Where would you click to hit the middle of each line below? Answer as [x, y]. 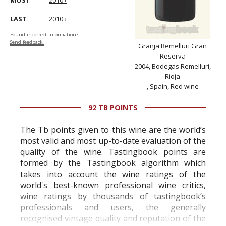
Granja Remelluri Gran [173, 46]
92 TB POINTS [113, 108]
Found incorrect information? [44, 35]
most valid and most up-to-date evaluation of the [113, 141]
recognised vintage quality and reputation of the [113, 218]
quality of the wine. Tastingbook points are [113, 152]
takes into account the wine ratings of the [113, 174]
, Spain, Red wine [173, 86]
